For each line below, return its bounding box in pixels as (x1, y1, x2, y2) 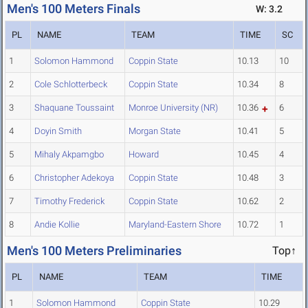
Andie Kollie (34, 219, 80, 230)
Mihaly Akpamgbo (34, 149, 104, 160)
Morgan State (129, 126, 181, 137)
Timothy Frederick (34, 196, 104, 207)
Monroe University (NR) (129, 102, 218, 113)
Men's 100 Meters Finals (7, 1, 140, 16)
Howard (129, 149, 159, 160)
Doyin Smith (34, 126, 82, 137)
